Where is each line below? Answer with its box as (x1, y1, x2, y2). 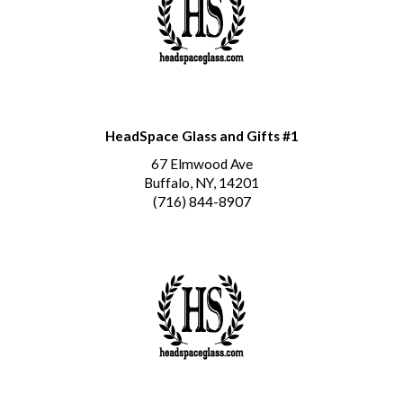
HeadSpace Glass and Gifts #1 (104, 127, 299, 144)
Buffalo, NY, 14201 (144, 174, 259, 191)
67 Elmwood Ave (150, 155, 253, 172)
